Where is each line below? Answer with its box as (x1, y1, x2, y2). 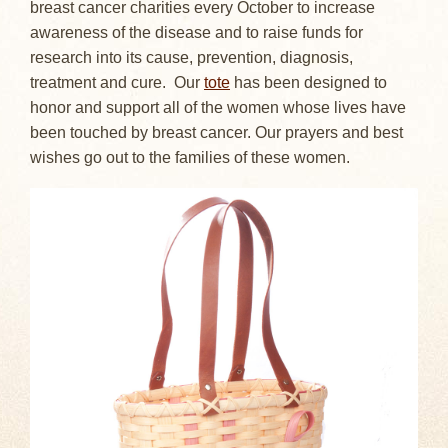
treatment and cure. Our (30, 73, 204, 91)
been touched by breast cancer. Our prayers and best (30, 123, 403, 141)
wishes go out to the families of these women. (30, 148, 350, 166)
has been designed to (230, 73, 387, 91)
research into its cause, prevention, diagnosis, (30, 48, 353, 66)
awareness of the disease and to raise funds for (30, 23, 363, 41)
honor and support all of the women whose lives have (30, 98, 406, 116)
